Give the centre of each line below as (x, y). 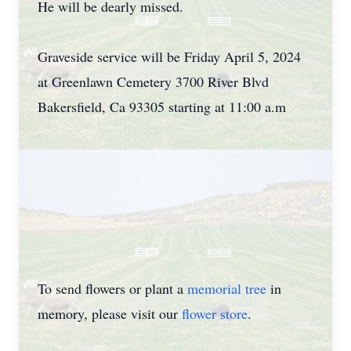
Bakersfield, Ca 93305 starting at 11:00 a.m (162, 107)
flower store (215, 313)
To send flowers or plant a (112, 288)
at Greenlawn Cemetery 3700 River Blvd (153, 81)
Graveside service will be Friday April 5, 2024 (169, 56)
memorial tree (227, 288)
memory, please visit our (110, 313)
